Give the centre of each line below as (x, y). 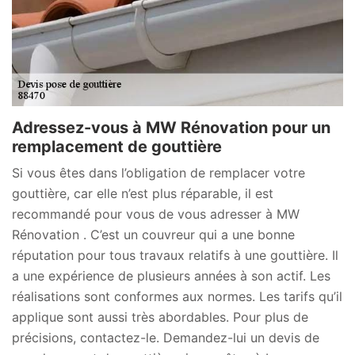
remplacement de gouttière (117, 146)
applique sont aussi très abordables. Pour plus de (160, 317)
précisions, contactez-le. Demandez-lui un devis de (166, 337)
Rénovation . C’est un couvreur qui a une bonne (153, 234)
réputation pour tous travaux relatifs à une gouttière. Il (175, 255)
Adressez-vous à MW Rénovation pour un (171, 127)
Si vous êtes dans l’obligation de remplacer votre (158, 172)
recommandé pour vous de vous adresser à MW (156, 214)
